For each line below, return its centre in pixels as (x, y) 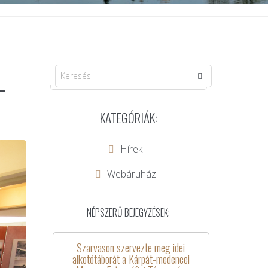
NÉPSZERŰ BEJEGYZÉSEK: (129, 213)
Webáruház (131, 174)
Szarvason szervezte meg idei (131, 248)
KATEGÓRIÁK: (128, 118)
